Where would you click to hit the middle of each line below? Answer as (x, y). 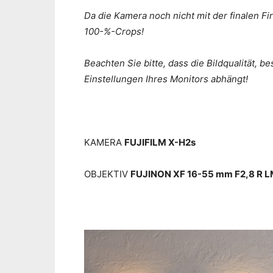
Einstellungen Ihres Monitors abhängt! (166, 79)
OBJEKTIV (107, 174)
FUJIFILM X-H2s (160, 143)
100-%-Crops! (114, 32)
